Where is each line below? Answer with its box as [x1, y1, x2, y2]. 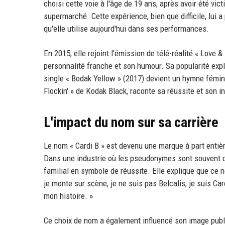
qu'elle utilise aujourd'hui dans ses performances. [44, 24, 209, 34]
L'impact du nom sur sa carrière [44, 114, 218, 131]
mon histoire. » [44, 191, 93, 201]
